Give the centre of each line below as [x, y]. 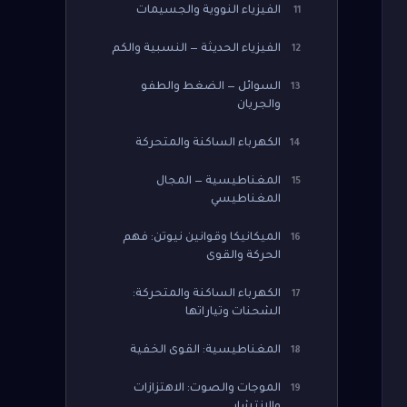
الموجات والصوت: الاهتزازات [207, 389]
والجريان [259, 105]
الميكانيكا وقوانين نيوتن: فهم [202, 238]
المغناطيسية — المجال [218, 182]
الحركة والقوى [243, 256]
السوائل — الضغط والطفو [211, 87]
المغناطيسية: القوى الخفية [205, 351]
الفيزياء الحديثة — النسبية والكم [196, 49]
